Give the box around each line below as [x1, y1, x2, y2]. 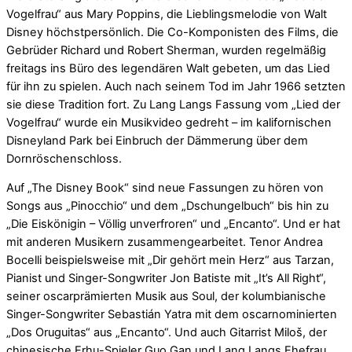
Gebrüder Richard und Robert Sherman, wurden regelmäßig [6, 42, 326, 57]
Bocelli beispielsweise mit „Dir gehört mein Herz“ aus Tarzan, [6, 253, 334, 268]
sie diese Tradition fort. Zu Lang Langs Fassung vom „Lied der [6, 97, 340, 112]
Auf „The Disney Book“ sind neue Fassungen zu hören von [6, 181, 324, 196]
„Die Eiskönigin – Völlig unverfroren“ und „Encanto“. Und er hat [6, 217, 340, 232]
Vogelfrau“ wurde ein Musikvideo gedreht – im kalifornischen [6, 115, 332, 130]
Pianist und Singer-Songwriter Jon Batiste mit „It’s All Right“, [6, 271, 326, 286]
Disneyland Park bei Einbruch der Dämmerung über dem [6, 133, 308, 148]
